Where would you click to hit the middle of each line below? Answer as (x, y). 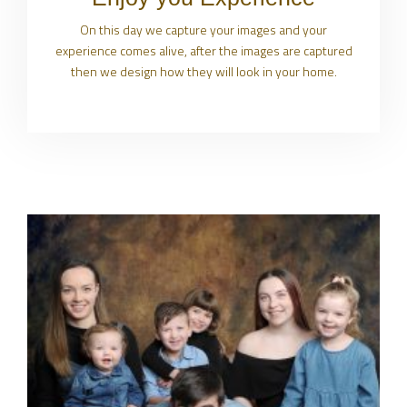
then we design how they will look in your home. (203, 72)
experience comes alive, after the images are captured (203, 51)
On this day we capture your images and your (203, 30)
